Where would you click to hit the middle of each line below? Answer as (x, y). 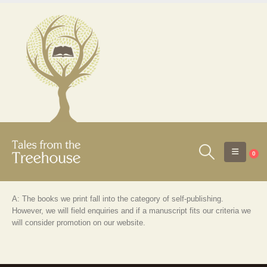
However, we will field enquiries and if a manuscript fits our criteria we (131, 211)
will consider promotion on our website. (79, 223)
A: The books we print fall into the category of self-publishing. (118, 199)
